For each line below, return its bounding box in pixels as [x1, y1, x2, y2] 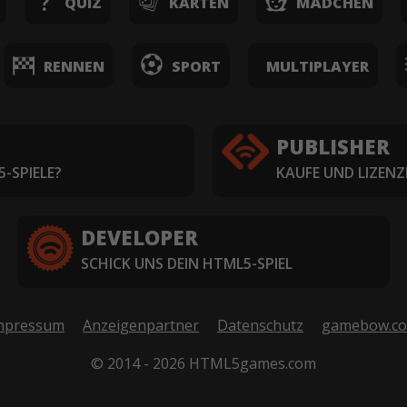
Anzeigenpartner [83, 314, 199, 335]
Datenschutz [217, 314, 303, 335]
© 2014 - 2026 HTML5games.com [91, 352, 316, 373]
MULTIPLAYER [265, 55, 369, 76]
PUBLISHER [276, 132, 390, 160]
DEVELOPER [81, 223, 198, 251]
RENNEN [43, 55, 104, 76]
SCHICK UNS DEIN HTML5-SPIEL [81, 253, 293, 273]
